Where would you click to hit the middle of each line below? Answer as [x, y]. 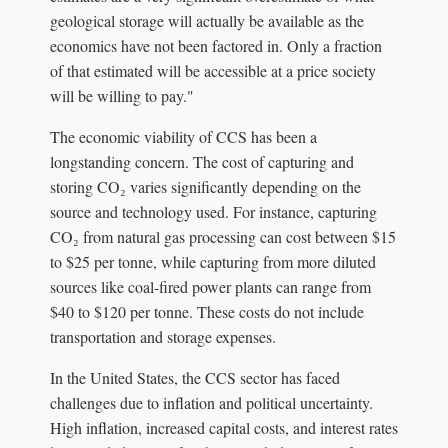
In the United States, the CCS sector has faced [195, 377]
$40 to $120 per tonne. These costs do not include [207, 311]
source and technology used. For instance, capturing [213, 211]
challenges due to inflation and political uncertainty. [211, 402]
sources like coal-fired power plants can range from [210, 286]
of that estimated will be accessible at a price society [213, 70]
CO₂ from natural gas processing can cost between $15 [223, 236]
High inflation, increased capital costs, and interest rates [224, 427]
